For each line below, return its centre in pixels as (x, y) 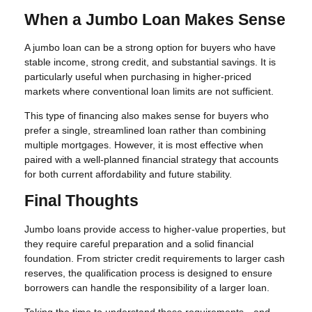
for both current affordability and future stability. (128, 174)
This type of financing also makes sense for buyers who (147, 116)
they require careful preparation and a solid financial (139, 244)
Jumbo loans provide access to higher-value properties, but (155, 229)
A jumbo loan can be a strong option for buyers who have (150, 48)
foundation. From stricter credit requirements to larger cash (155, 259)
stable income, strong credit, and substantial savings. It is (150, 62)
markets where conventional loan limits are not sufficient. (149, 92)
